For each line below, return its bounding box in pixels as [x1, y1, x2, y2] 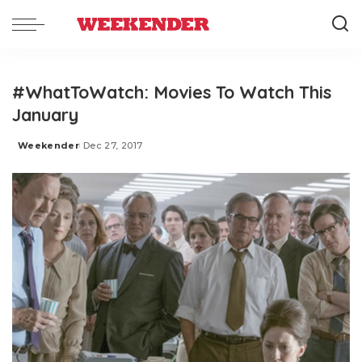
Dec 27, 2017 [83, 140, 143, 151]
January [12, 103, 78, 125]
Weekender [18, 140, 80, 151]
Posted [17, 145, 56, 158]
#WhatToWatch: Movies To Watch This [12, 81, 331, 103]
